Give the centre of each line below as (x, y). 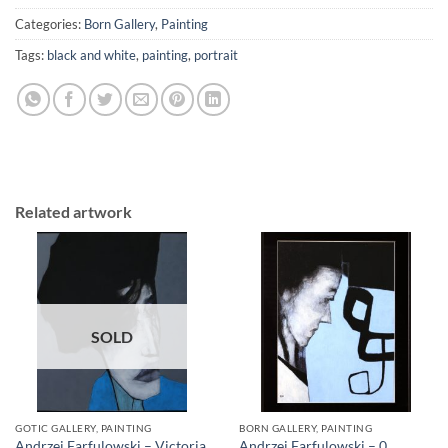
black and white (91, 54)
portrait (216, 54)
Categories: (49, 23)
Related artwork (73, 211)
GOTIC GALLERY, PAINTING (83, 428)
